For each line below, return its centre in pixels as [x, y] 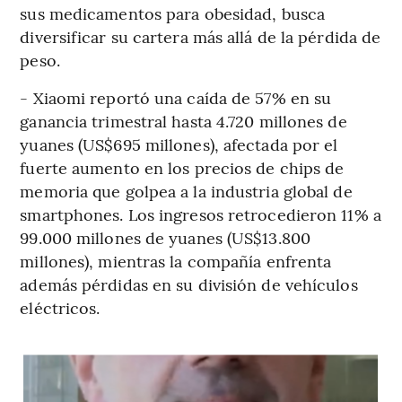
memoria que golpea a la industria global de [186, 191]
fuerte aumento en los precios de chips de [182, 168]
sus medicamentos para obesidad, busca [173, 13]
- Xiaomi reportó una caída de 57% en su [176, 98]
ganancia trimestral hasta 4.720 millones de [184, 121]
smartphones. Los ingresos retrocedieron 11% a [201, 214]
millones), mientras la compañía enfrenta [176, 261]
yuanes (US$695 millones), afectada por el [179, 144]
